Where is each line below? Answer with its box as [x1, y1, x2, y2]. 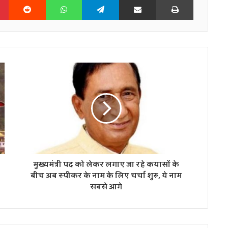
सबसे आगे [90, 180, 122, 194]
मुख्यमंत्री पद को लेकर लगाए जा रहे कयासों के [33, 157, 179, 172]
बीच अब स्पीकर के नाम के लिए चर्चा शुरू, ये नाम [31, 168, 182, 183]
